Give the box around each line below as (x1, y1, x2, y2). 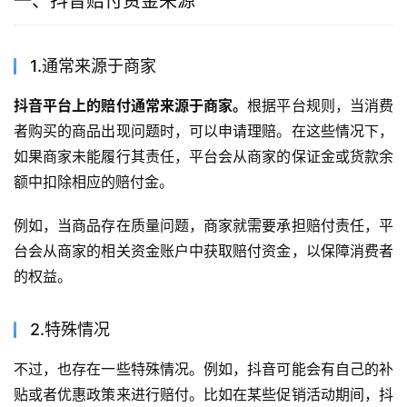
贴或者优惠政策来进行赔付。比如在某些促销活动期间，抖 (14, 384, 393, 403)
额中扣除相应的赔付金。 (14, 172, 174, 191)
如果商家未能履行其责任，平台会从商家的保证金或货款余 (14, 146, 393, 165)
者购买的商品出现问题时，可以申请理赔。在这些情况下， (14, 121, 393, 140)
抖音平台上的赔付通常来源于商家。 (14, 95, 248, 114)
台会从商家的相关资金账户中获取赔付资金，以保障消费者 (14, 241, 393, 260)
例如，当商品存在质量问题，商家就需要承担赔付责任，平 (14, 215, 393, 234)
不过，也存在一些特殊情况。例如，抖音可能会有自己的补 (14, 359, 393, 378)
